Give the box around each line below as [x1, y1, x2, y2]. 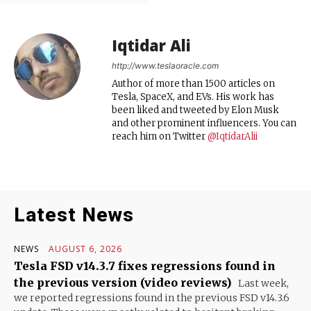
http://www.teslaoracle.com [112, 60, 219, 71]
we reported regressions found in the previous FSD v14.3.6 [14, 291, 289, 304]
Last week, [236, 276, 289, 289]
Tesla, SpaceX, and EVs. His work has [112, 90, 274, 103]
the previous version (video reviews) [14, 275, 232, 289]
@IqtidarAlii [208, 130, 258, 142]
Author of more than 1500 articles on [112, 77, 275, 90]
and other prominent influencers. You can [112, 117, 296, 129]
